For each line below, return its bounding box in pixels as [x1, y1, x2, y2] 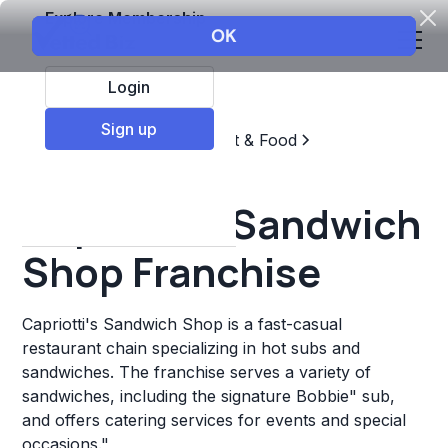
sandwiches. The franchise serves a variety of [22, 362, 372, 382]
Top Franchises [22, 130, 141, 150]
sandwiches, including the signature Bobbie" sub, [22, 386, 396, 406]
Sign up [101, 118, 158, 139]
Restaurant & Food [156, 130, 298, 150]
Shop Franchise [22, 244, 322, 299]
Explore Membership [44, 7, 206, 28]
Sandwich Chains [22, 154, 153, 174]
